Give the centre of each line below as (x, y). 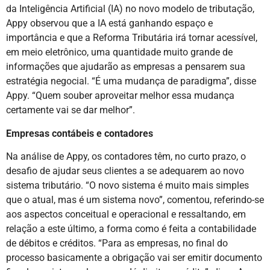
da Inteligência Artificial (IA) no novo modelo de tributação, (130, 9)
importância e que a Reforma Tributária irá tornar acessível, (132, 38)
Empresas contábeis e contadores (80, 133)
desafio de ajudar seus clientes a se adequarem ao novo (125, 171)
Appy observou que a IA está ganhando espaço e (109, 24)
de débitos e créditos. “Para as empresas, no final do (117, 243)
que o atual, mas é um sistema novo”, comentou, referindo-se (135, 200)
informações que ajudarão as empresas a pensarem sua (126, 67)
